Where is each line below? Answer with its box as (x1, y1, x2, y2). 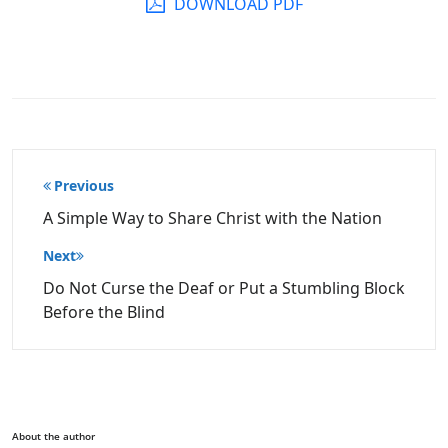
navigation (42, 186, 135, 212)
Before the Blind (43, 301, 165, 323)
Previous (54, 176, 114, 195)
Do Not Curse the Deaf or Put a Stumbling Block (43, 277, 405, 299)
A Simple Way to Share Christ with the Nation (43, 207, 382, 229)
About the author (12, 429, 95, 443)
